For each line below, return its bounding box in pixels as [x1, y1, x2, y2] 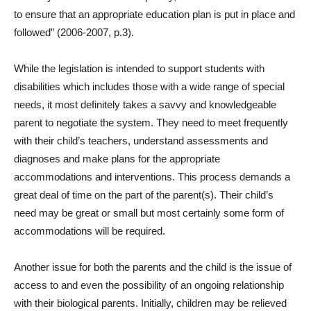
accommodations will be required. [14, 225, 171, 237]
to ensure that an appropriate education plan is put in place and [14, 8, 295, 20]
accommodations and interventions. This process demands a [14, 171, 290, 183]
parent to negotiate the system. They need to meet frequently [14, 117, 288, 128]
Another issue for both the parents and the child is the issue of [14, 261, 292, 273]
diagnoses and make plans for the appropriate [14, 153, 220, 165]
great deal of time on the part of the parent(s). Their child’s [14, 189, 274, 201]
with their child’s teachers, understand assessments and [14, 135, 268, 146]
